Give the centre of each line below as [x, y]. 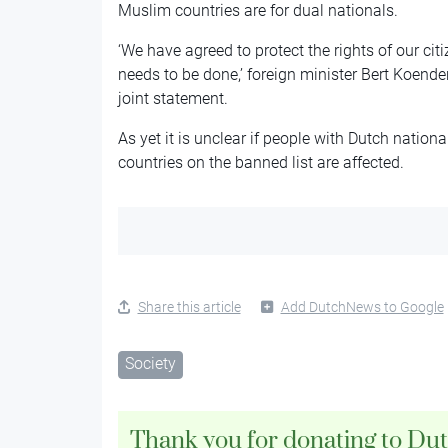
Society [150, 364]
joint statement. [172, 99]
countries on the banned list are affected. [260, 163]
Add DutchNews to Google [362, 307]
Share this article [189, 307]
